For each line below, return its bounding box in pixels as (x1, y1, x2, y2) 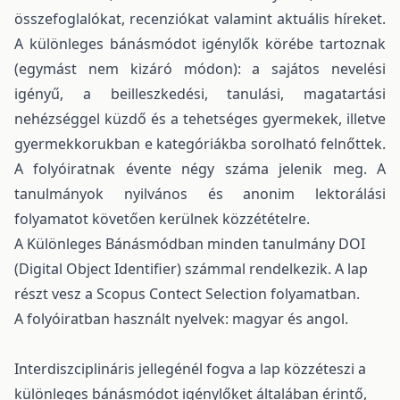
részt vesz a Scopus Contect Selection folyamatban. (14, 283, 360, 304)
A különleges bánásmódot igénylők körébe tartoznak (14, 33, 386, 54)
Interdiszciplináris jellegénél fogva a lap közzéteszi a (14, 358, 366, 379)
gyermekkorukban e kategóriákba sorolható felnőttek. (14, 133, 386, 154)
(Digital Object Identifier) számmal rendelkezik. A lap (14, 258, 368, 279)
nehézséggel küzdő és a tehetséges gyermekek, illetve (14, 108, 386, 129)
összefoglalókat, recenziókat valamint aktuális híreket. (14, 8, 386, 29)
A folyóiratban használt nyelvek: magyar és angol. (14, 308, 348, 329)
